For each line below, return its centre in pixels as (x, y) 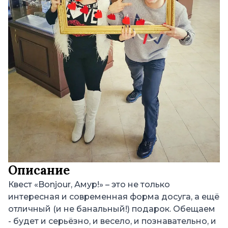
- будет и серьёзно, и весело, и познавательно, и (112, 221)
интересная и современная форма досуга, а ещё (114, 196)
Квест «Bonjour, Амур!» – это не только (89, 184)
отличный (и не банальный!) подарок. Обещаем (112, 209)
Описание (39, 170)
